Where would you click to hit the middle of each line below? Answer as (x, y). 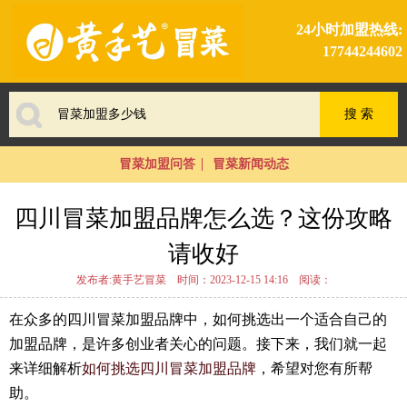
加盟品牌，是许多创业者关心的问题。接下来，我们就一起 (198, 343)
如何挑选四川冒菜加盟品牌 (169, 368)
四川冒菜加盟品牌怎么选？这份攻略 (203, 218)
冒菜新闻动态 (250, 164)
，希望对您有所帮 (314, 368)
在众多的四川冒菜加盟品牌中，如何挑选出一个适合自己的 (198, 319)
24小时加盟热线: (349, 30)
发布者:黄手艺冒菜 (121, 279)
